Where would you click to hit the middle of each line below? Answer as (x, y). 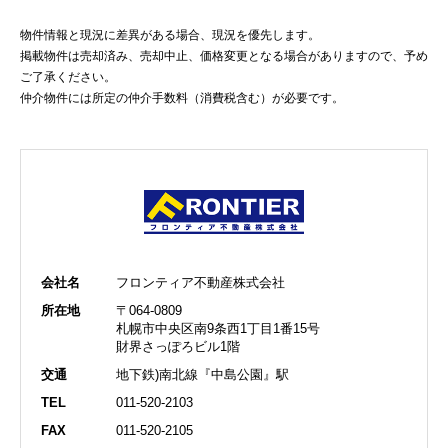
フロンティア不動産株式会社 (200, 283)
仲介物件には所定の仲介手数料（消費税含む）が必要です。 (182, 97)
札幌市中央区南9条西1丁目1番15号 (218, 329)
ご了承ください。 (68, 76)
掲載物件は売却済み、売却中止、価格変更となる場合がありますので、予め (224, 55)
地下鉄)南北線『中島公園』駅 (202, 375)
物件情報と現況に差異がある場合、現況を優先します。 (170, 34)
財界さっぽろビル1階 (178, 347)
